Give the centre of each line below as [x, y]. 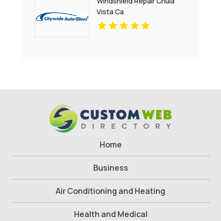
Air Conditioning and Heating [110, 191]
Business [110, 168]
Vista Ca [110, 12]
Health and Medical [110, 214]
